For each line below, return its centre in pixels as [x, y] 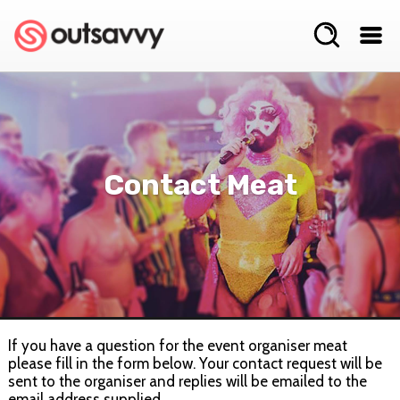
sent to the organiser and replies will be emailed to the [187, 381]
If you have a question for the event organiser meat [177, 345]
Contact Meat [200, 185]
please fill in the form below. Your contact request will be [195, 363]
